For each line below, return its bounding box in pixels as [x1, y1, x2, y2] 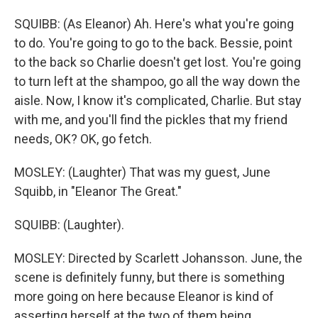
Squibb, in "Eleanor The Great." [14, 184, 182, 199]
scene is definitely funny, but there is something [14, 270, 285, 285]
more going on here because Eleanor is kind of [14, 289, 274, 304]
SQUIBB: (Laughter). [14, 217, 124, 232]
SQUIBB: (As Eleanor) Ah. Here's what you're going [14, 16, 294, 31]
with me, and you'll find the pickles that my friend [14, 112, 287, 127]
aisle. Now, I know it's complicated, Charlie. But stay [14, 93, 302, 108]
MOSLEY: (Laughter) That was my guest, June [14, 165, 270, 180]
